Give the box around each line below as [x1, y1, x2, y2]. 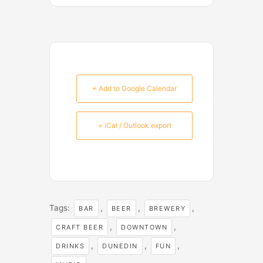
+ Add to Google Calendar [92, 84, 177, 93]
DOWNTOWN [121, 223, 167, 232]
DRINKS [56, 242, 85, 251]
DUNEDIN [102, 242, 138, 251]
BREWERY [149, 204, 186, 213]
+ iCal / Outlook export [97, 121, 171, 130]
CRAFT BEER [56, 223, 103, 232]
